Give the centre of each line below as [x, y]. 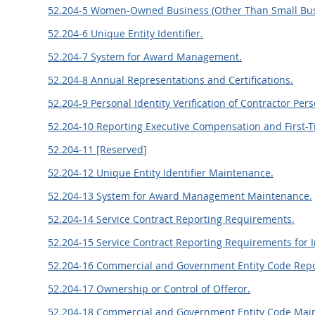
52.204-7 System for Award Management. [145, 57]
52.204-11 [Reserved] [97, 149]
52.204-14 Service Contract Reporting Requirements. [171, 219]
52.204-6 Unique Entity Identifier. [126, 33]
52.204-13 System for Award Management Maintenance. [180, 196]
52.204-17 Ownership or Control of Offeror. [149, 289]
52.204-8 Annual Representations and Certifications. [171, 80]
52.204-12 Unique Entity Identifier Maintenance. [161, 173]
